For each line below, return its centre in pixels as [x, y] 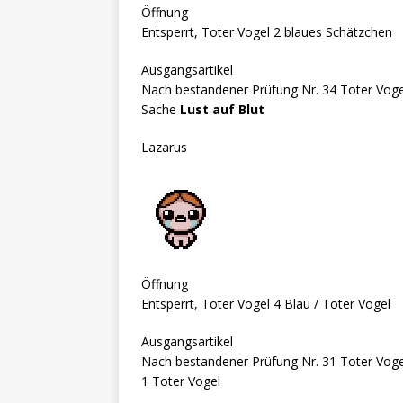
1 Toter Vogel [181, 381]
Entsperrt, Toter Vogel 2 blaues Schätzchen [267, 31]
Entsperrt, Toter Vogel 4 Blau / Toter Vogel [266, 303]
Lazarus [164, 147]
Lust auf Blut [222, 109]
